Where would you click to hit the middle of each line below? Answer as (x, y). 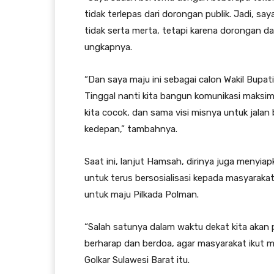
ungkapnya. (108, 47)
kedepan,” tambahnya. (131, 129)
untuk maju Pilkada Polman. (142, 194)
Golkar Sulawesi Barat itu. (137, 260)
